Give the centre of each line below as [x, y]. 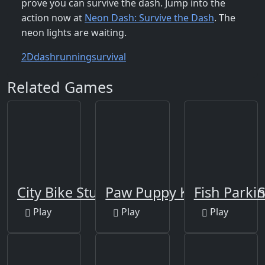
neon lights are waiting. [74, 33]
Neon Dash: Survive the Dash [149, 18]
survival [109, 57]
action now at [53, 18]
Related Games [60, 87]
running [74, 57]
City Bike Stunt [64, 192]
